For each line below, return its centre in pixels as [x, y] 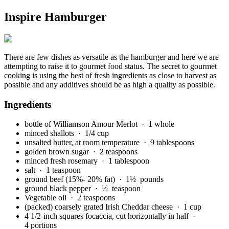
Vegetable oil [47, 198]
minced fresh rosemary [62, 161]
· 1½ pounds [141, 179]
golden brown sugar [58, 152]
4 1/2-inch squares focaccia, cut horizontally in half [108, 216]
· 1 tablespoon [125, 161]
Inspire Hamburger [55, 17]
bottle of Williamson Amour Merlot [82, 124]
